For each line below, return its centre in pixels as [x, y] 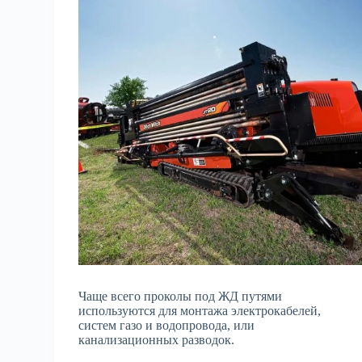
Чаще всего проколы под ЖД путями [181, 297]
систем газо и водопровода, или [167, 326]
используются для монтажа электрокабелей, [200, 311]
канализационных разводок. [157, 340]
